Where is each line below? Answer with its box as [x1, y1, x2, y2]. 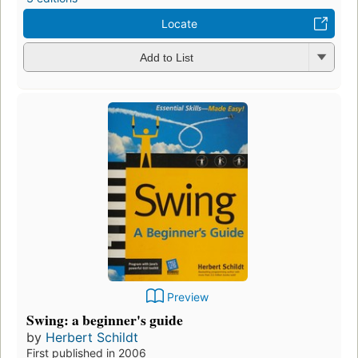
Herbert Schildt [46, 329, 138, 346]
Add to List [139, 51, 193, 65]
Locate [161, 16, 197, 30]
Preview [167, 290, 209, 304]
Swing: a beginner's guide [26, 309, 183, 331]
